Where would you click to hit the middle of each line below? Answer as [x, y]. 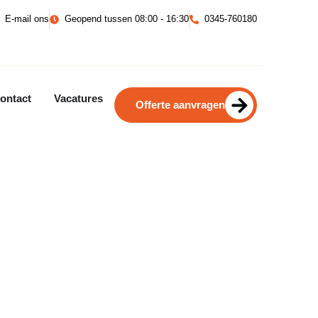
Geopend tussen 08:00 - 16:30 [127, 19]
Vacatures [79, 99]
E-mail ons [27, 19]
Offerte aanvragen [181, 105]
